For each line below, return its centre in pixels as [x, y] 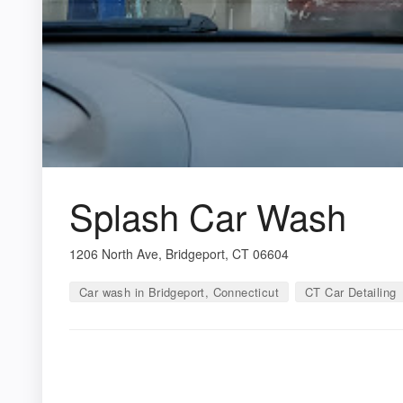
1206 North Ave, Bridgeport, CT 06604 [179, 253]
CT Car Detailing [351, 291]
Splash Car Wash [208, 215]
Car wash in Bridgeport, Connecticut [179, 291]
